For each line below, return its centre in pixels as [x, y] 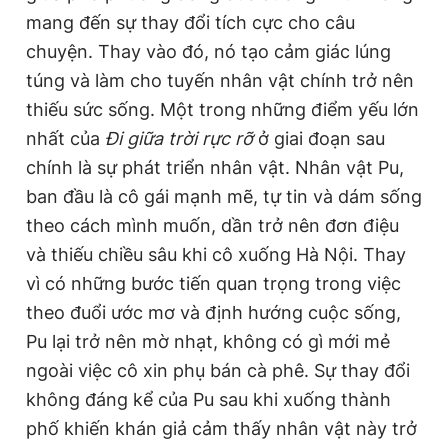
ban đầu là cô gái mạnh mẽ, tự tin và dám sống [224, 197]
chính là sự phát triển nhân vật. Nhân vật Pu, [215, 168]
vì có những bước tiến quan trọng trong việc [213, 284]
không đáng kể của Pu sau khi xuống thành [208, 400]
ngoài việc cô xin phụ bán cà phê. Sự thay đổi [218, 371]
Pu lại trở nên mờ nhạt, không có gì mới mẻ [208, 342]
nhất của [65, 139]
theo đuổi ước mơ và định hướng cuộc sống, [213, 313]
